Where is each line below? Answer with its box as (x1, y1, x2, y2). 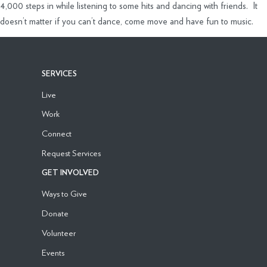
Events (41, 247, 64, 257)
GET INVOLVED (41, 169, 99, 178)
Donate (41, 207, 69, 218)
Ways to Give (41, 188, 87, 199)
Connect (41, 128, 72, 139)
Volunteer (41, 227, 76, 238)
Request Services (41, 148, 101, 159)
